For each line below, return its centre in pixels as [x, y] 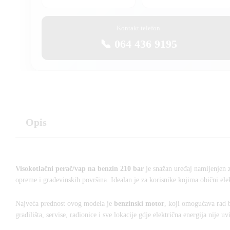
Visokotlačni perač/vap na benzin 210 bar [80, 168]
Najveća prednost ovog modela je [65, 203]
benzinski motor [139, 203]
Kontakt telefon [139, 28]
